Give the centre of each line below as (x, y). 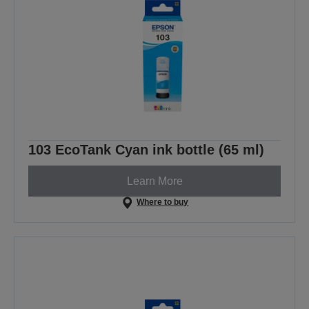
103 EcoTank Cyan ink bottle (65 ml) (146, 150)
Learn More (154, 181)
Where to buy (163, 202)
